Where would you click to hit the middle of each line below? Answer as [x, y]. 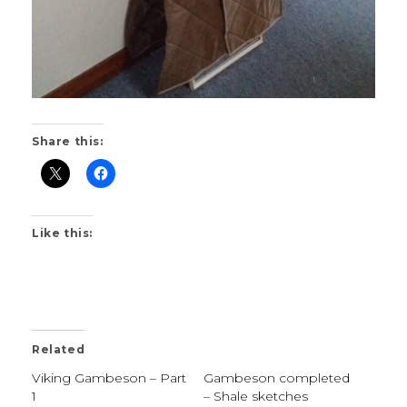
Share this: [68, 141]
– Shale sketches [256, 396]
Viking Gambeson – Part [109, 378]
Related [59, 349]
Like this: [62, 233]
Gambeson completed [277, 378]
